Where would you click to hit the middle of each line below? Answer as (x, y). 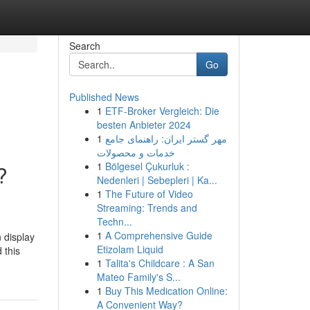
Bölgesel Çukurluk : (147, 166)
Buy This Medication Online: (166, 291)
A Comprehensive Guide (158, 235)
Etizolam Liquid (130, 249)
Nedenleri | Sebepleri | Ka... (157, 180)
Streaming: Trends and (147, 208)
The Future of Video (149, 194)
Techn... (114, 221)
